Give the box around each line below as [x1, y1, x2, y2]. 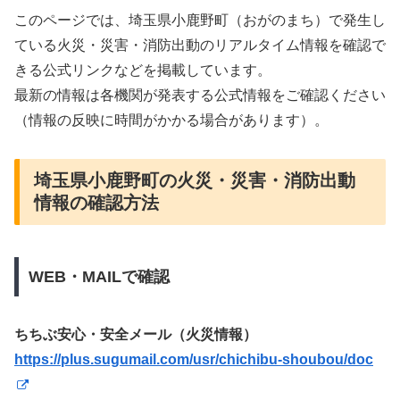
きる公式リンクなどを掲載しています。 [14, 62, 271, 79]
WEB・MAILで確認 [28, 267, 170, 286]
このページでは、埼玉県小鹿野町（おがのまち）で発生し [14, 12, 386, 29]
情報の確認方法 [34, 192, 159, 212]
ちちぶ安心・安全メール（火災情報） [14, 326, 257, 342]
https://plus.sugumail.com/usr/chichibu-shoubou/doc [14, 351, 373, 367]
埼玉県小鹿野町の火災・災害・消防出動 [34, 170, 355, 190]
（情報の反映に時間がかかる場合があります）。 [14, 112, 329, 129]
